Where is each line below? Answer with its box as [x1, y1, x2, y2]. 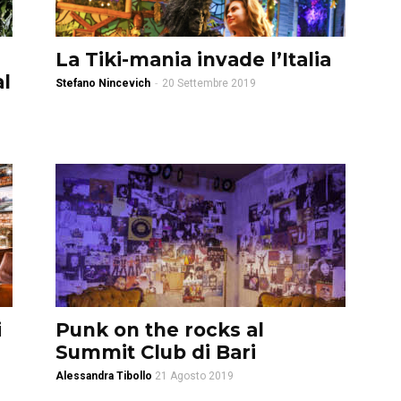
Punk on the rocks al [55, 319, 264, 341]
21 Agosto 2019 [155, 370, 234, 382]
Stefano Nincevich [55, 77, 150, 90]
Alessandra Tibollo [55, 370, 152, 382]
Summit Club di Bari [55, 341, 256, 363]
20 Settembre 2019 [162, 77, 256, 90]
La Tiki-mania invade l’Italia [55, 48, 331, 71]
